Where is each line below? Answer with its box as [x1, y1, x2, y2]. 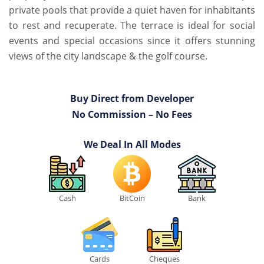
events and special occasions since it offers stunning [9, 34, 255, 48]
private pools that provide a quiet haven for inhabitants [9, 4, 255, 17]
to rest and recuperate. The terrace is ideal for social [9, 19, 255, 32]
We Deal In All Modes [83, 138, 181, 151]
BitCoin [119, 193, 145, 204]
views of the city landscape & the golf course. [9, 49, 207, 63]
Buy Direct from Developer [70, 92, 194, 105]
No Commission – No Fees [72, 108, 192, 121]
